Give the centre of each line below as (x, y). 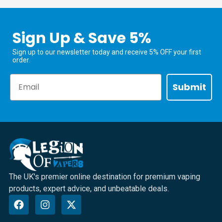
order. (21, 60)
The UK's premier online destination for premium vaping (104, 177)
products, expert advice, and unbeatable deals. (89, 189)
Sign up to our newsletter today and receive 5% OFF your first (107, 52)
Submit (189, 87)
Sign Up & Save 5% (82, 38)
